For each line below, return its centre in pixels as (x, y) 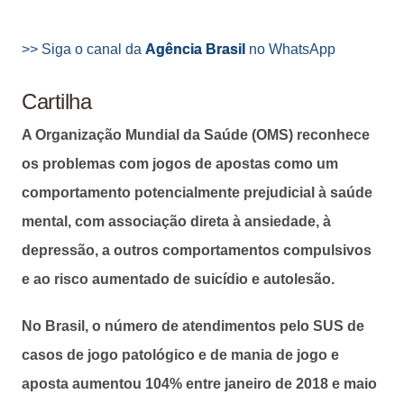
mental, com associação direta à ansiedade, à (176, 221)
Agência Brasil (197, 49)
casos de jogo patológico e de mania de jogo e (180, 354)
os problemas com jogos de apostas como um (180, 163)
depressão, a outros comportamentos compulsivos (197, 250)
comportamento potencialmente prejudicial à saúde (197, 192)
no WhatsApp (292, 49)
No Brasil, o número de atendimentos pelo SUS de (193, 326)
